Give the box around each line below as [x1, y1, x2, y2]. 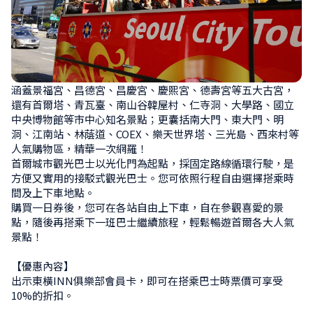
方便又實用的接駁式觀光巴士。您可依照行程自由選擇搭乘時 [11, 170, 294, 186]
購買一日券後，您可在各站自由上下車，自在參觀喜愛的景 [11, 200, 284, 215]
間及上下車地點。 [11, 185, 95, 201]
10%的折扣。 [11, 288, 74, 303]
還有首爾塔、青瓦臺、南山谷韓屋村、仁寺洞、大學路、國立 [11, 97, 294, 112]
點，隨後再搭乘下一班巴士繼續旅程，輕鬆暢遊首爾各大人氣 [11, 214, 294, 230]
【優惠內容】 [11, 259, 74, 274]
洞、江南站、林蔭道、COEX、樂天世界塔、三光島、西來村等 [11, 126, 299, 142]
